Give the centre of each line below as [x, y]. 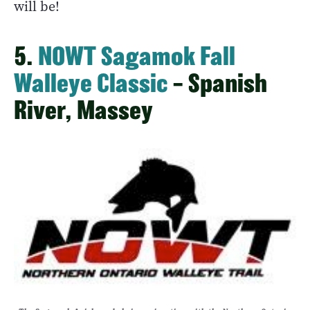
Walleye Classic [91, 83]
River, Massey [83, 110]
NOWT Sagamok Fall [137, 56]
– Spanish [217, 83]
